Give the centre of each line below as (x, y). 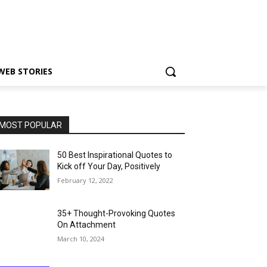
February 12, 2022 (86, 180)
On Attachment (88, 225)
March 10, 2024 (81, 239)
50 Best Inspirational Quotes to (115, 155)
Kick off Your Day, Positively (109, 166)
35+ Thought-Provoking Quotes (117, 214)
